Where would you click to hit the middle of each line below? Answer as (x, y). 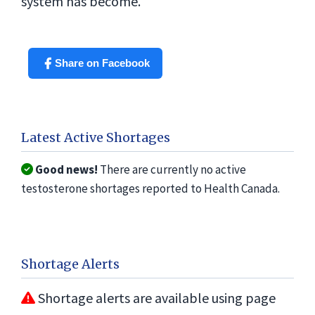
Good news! (66, 169)
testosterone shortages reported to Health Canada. (150, 188)
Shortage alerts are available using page (155, 298)
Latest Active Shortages (96, 137)
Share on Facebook (102, 63)
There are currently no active (172, 169)
